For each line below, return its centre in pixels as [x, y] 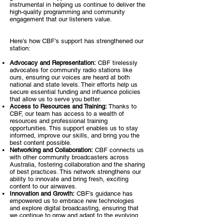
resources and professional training [59, 121]
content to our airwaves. [43, 186]
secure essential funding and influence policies [75, 92]
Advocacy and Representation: [53, 63]
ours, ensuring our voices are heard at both [70, 77]
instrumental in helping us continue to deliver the [77, 5]
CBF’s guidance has [104, 194]
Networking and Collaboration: [51, 150]
